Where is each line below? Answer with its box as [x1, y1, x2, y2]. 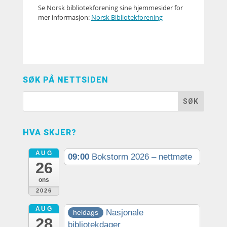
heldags [73, 208, 99, 217]
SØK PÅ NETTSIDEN [22, 75, 108, 85]
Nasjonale [106, 207, 144, 217]
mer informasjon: [37, 13, 91, 22]
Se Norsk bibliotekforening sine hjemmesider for [37, 3, 183, 13]
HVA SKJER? [22, 128, 77, 138]
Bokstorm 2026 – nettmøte [92, 152, 193, 162]
